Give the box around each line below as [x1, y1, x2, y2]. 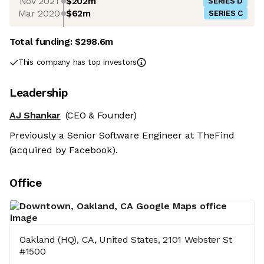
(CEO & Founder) [65, 110, 137, 121]
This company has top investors [18, 58, 137, 67]
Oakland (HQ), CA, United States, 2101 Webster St [19, 234, 232, 246]
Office [9, 176, 42, 190]
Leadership [9, 86, 68, 100]
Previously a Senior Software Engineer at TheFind [9, 130, 235, 141]
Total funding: [9, 36, 75, 48]
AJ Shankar [9, 110, 61, 121]
